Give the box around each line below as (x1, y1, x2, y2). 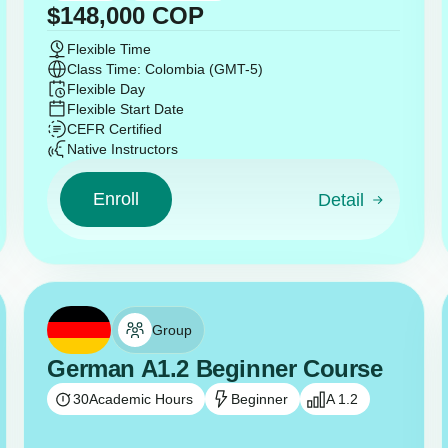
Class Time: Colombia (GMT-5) (67, 61, 264, 78)
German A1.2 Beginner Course (47, 354, 383, 382)
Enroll (93, 189, 140, 210)
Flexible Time (67, 41, 152, 58)
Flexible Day (67, 81, 146, 98)
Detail (318, 190, 365, 211)
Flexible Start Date (67, 101, 185, 118)
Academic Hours (89, 390, 194, 407)
